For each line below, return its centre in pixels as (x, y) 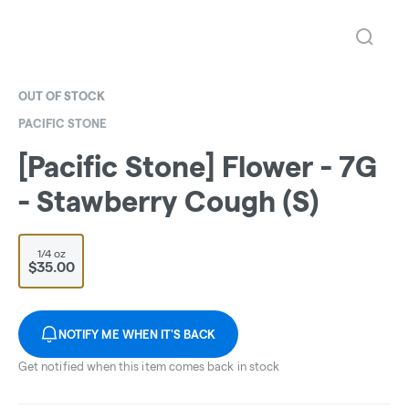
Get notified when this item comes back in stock (149, 367)
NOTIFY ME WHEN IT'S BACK (137, 335)
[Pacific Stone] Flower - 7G (198, 167)
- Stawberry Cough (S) (168, 202)
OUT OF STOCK (62, 96)
